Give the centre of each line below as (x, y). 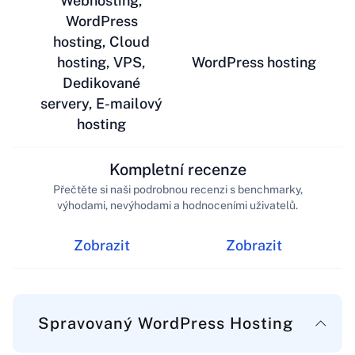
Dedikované (101, 83)
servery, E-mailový (101, 104)
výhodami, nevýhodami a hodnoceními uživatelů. (177, 205)
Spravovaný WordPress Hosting (166, 324)
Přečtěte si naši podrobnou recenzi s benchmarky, (177, 189)
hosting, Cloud (101, 42)
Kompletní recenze (177, 169)
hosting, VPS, (101, 63)
